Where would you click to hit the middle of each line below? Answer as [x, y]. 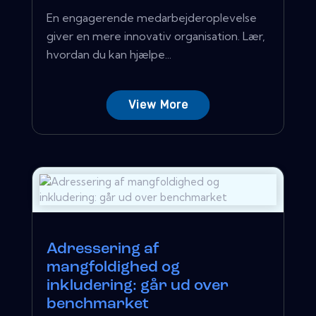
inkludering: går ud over [138, 286]
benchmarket [98, 304]
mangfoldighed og [113, 267]
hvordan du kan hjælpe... [109, 54]
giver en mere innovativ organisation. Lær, [156, 36]
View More [158, 104]
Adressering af [103, 249]
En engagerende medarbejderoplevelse [152, 17]
